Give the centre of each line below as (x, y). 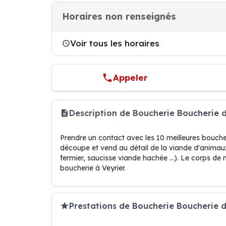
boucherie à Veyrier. (93, 168)
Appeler (131, 77)
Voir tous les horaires (115, 43)
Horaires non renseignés (119, 16)
